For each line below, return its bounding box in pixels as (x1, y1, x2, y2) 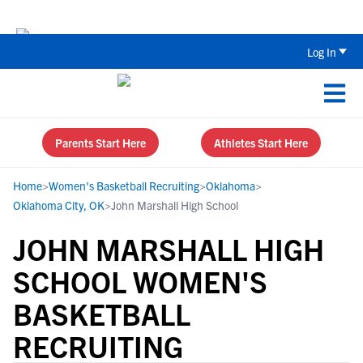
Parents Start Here (55, 135, 146, 150)
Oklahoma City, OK (13, 198, 105, 212)
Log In (307, 44, 336, 59)
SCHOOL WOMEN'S (13, 263, 267, 299)
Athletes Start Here (214, 135, 308, 150)
